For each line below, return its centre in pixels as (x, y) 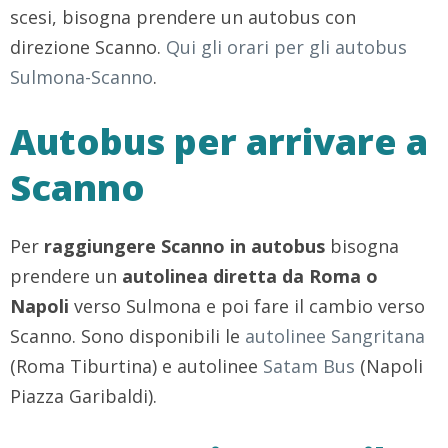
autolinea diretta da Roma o (250, 276)
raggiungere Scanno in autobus (184, 246)
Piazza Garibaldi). (83, 396)
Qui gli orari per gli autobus (286, 47)
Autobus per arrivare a (219, 142)
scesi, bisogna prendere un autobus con (183, 17)
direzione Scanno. (88, 47)
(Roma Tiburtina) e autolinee (136, 366)
